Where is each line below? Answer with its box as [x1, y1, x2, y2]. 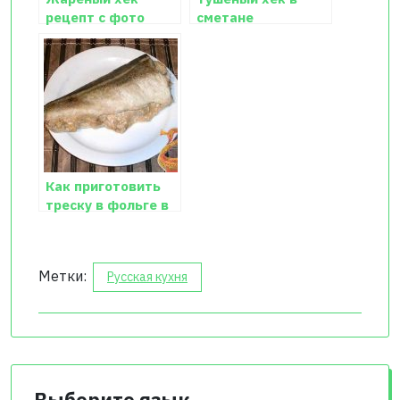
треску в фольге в [46, 196, 169, 214]
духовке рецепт [46, 214, 156, 233]
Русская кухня [107, 269, 187, 286]
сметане [196, 8, 254, 27]
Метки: [38, 267, 90, 286]
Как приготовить [46, 177, 161, 196]
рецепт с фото [46, 8, 145, 27]
